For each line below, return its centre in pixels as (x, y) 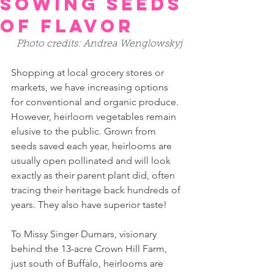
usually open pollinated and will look (92, 161)
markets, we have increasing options (91, 87)
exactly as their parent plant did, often (94, 175)
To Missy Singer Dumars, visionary (85, 234)
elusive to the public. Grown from (85, 131)
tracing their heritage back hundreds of (97, 190)
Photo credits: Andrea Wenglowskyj (101, 44)
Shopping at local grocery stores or (89, 72)
